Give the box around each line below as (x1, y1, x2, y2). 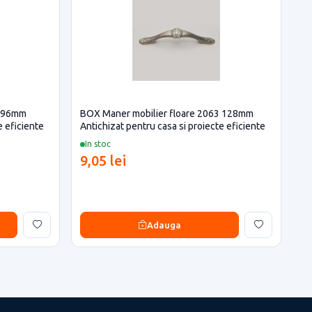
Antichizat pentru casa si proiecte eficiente (80, 120, 265, 132)
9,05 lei (80, 153, 126, 169)
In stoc (85, 139, 111, 148)
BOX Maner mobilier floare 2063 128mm (80, 108, 253, 119)
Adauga (147, 219, 181, 230)
